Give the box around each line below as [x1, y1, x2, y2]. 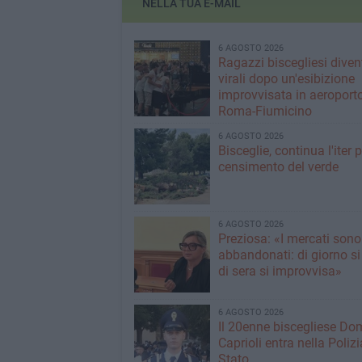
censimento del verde [217, 158, 339, 175]
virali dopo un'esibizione [217, 70, 355, 86]
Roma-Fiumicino [217, 103, 312, 119]
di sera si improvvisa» [217, 263, 342, 279]
